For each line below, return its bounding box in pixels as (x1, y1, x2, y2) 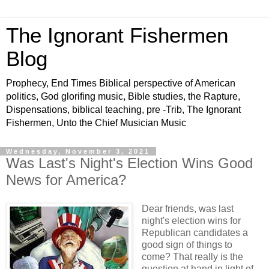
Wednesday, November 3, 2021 (6, 148, 150, 155)
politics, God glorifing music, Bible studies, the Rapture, (6, 91, 240, 101)
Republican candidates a (141, 227, 248, 238)
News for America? (6, 172, 126, 188)
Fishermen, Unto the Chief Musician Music (6, 118, 186, 128)
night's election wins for (141, 215, 241, 226)
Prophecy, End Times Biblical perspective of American (6, 78, 235, 88)
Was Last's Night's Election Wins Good (6, 155, 253, 171)
